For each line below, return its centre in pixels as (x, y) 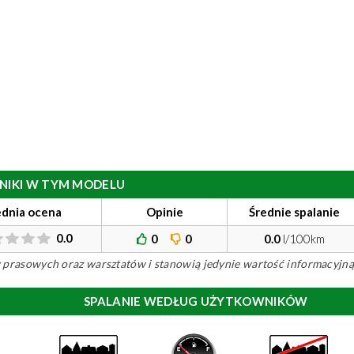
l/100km (303, 239)
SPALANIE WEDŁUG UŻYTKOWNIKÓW (196, 301)
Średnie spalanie (294, 212)
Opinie (164, 212)
